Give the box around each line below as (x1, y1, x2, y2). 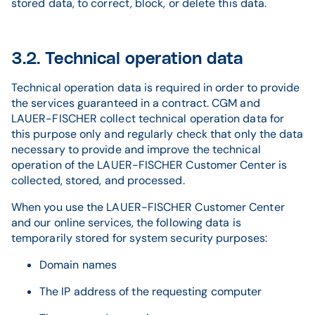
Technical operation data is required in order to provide (11, 80, 300, 95)
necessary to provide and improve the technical (11, 142, 261, 157)
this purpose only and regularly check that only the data (11, 127, 304, 141)
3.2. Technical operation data (11, 51, 244, 67)
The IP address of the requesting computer (39, 284, 262, 299)
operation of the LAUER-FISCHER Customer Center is (11, 157, 287, 172)
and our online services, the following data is (11, 215, 241, 230)
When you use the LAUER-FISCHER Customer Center (11, 200, 285, 214)
